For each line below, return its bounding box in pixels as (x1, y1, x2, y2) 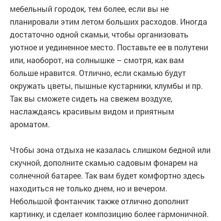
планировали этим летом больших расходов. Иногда (10, 16, 207, 27)
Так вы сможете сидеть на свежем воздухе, (10, 93, 172, 104)
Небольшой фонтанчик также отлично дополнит (10, 195, 189, 206)
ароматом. (10, 118, 50, 129)
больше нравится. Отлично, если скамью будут (10, 67, 186, 78)
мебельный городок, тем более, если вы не (10, 3, 169, 14)
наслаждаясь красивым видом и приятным (10, 106, 174, 116)
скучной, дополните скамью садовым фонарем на (10, 157, 198, 168)
